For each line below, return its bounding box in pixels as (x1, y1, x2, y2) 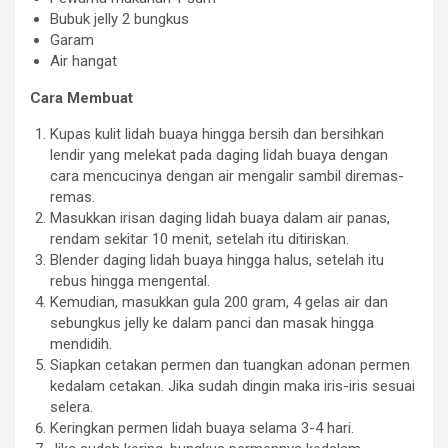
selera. (50, 398, 93, 417)
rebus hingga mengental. (50, 272, 210, 291)
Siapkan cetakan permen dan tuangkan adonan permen (50, 356, 410, 375)
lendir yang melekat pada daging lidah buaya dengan (50, 146, 388, 165)
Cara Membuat (30, 89, 133, 108)
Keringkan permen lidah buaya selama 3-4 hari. (50, 419, 354, 438)
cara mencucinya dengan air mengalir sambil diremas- (50, 167, 404, 186)
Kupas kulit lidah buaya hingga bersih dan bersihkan (50, 125, 384, 144)
